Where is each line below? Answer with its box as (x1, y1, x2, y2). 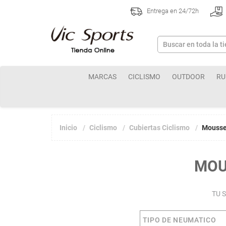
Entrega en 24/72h (145, 7, 199, 15)
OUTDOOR (172, 73, 205, 81)
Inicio (60, 124, 77, 132)
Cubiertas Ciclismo (129, 124, 190, 132)
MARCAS (88, 73, 117, 81)
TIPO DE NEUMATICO (142, 216, 216, 224)
